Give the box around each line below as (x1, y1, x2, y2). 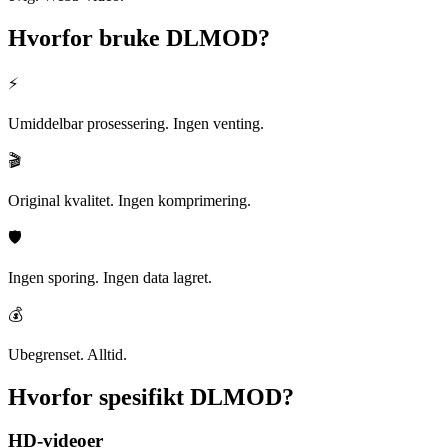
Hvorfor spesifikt (8, 383, 184, 410)
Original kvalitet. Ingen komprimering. (8, 191, 251, 209)
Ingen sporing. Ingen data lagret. (8, 268, 212, 286)
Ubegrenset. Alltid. (8, 345, 127, 363)
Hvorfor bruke (8, 24, 160, 51)
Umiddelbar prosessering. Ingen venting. (8, 114, 264, 132)
